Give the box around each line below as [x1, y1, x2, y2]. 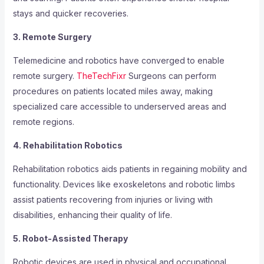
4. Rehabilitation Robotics [12, 140, 123, 151]
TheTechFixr [76, 71, 126, 81]
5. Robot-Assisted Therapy [12, 233, 128, 244]
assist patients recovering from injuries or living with [12, 194, 213, 205]
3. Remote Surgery [12, 32, 91, 42]
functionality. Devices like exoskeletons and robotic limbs [12, 179, 235, 190]
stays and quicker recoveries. [12, 8, 128, 19]
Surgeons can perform [126, 71, 216, 81]
